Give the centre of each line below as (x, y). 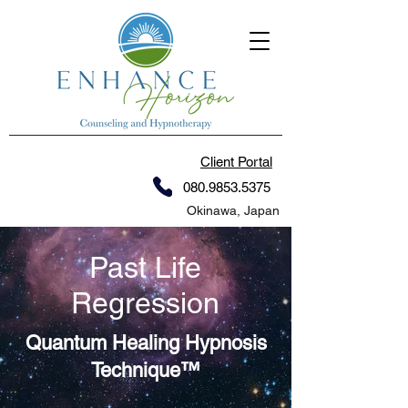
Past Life (145, 267)
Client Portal (236, 162)
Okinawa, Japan (233, 210)
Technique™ (146, 370)
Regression (145, 303)
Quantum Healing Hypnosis (146, 343)
